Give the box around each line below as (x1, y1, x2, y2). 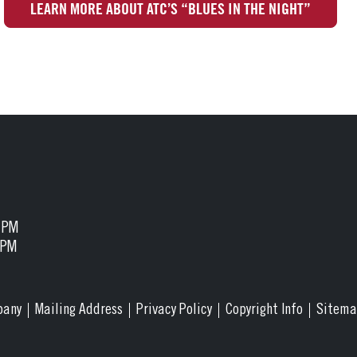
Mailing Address (35, 302, 123, 318)
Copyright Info (226, 302, 303, 318)
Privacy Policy (136, 302, 212, 318)
